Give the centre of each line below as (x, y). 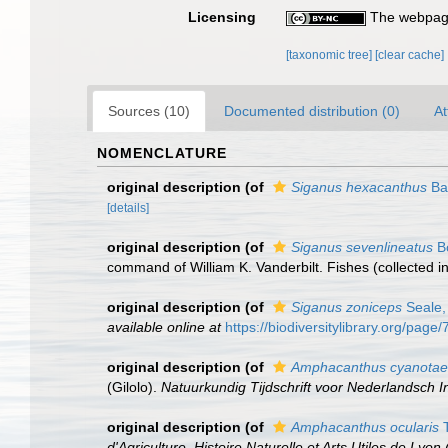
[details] (128, 208)
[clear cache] (410, 55)
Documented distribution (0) (312, 111)
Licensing (222, 17)
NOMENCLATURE (162, 153)
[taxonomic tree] (331, 55)
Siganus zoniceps (346, 307)
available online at (164, 327)
